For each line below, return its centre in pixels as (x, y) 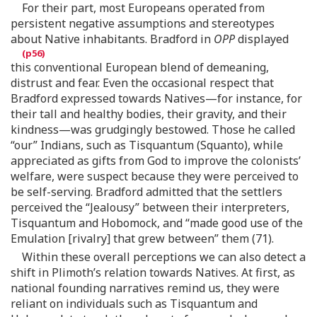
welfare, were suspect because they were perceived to (155, 176)
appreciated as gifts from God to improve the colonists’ (156, 161)
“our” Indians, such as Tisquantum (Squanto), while (147, 145)
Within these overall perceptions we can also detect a (164, 257)
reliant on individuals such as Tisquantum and (134, 304)
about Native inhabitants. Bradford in (112, 39)
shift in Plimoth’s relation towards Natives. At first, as (153, 272)
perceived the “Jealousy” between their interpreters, (150, 207)
